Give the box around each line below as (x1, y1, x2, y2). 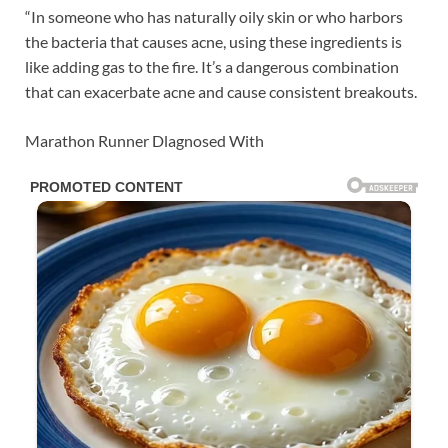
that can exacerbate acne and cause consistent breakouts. (25, 81, 417, 101)
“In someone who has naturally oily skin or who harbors (25, 6, 403, 26)
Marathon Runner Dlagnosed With (25, 130, 264, 150)
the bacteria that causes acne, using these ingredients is (25, 31, 402, 51)
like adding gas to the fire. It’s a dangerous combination (25, 56, 399, 76)
